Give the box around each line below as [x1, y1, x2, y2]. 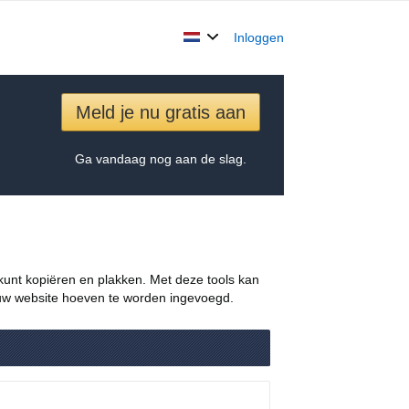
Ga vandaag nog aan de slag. [74, 152, 246, 166]
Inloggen [234, 30, 284, 45]
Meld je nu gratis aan [75, 102, 246, 122]
